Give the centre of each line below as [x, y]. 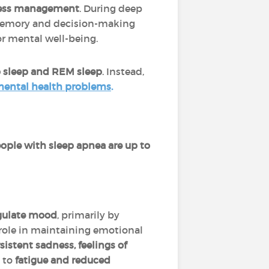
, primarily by [88, 215]
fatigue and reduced [63, 260]
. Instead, [123, 71]
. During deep [111, 8]
